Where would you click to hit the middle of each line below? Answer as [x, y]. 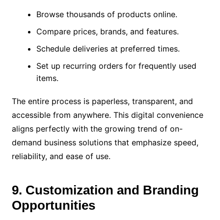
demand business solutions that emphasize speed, [105, 142]
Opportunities [53, 205]
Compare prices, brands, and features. [107, 31]
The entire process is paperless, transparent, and [102, 101]
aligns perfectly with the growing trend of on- [97, 128]
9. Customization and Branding [105, 190]
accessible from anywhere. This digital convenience [107, 115]
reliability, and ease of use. [61, 156]
